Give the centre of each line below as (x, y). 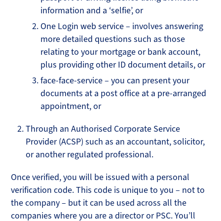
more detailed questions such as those (113, 39)
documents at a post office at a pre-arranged (124, 93)
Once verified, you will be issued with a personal (100, 177)
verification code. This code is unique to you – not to (108, 190)
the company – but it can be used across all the (99, 203)
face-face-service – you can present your (115, 81)
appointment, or (71, 106)
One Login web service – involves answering (122, 26)
